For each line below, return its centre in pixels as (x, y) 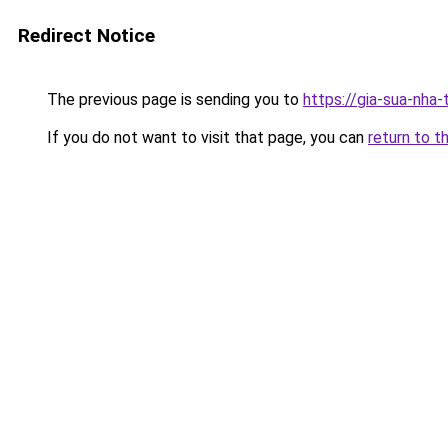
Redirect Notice (86, 35)
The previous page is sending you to (173, 99)
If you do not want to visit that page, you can (205, 137)
